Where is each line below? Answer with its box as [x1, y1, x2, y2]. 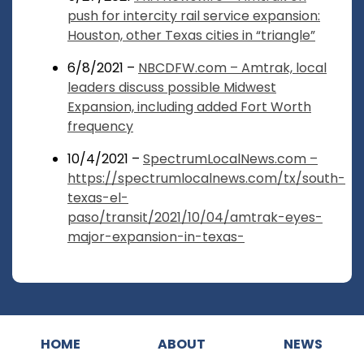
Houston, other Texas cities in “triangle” [67, 26, 315, 45]
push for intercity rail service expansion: [67, 6, 320, 26]
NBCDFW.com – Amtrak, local [138, 58, 327, 78]
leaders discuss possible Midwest [67, 78, 276, 97]
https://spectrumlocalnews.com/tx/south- [67, 169, 345, 188]
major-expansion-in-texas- [67, 227, 245, 247]
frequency [67, 117, 133, 136]
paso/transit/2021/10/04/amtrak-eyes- [67, 208, 323, 227]
